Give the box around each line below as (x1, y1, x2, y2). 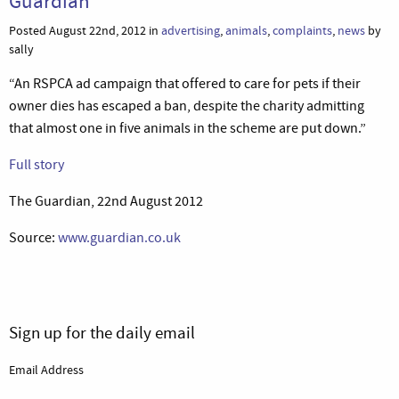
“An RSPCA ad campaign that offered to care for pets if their (9, 74, 361, 93)
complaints (273, 21, 332, 39)
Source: (9, 228, 58, 247)
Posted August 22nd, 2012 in (9, 21, 161, 39)
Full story (9, 155, 64, 174)
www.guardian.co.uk (58, 228, 181, 247)
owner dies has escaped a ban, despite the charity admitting (9, 96, 364, 115)
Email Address (9, 361, 84, 378)
